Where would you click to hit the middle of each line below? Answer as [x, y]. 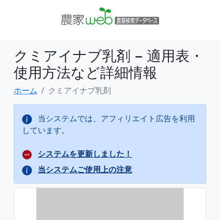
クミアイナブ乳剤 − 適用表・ [109, 55]
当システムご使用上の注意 [85, 169]
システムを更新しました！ [85, 154]
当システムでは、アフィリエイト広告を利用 [115, 118]
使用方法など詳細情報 [85, 72]
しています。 [46, 130]
